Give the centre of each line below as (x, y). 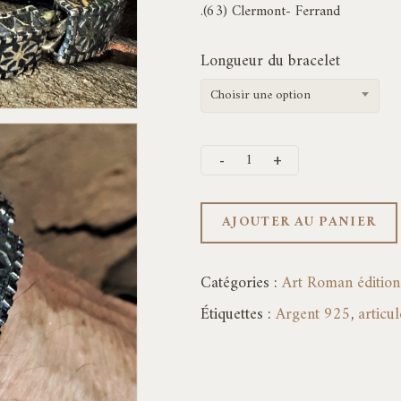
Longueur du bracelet (270, 61)
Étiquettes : (238, 315)
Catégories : (241, 283)
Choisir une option (260, 95)
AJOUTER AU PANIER (299, 222)
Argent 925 (313, 315)
